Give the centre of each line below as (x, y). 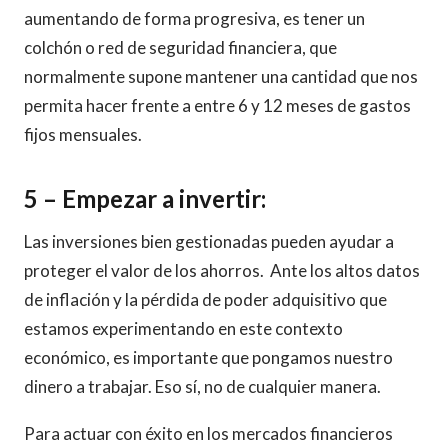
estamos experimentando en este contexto (183, 328)
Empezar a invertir (161, 198)
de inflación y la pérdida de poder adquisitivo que (205, 299)
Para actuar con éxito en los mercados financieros (208, 433)
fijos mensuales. (83, 134)
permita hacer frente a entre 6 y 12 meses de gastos (217, 105)
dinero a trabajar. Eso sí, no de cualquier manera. (202, 386)
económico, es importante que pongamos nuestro (208, 357)
